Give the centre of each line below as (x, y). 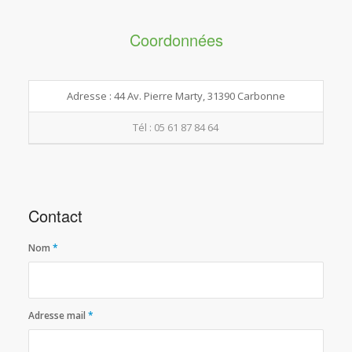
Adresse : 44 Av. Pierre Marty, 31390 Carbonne (176, 96)
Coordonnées (176, 40)
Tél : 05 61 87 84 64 (176, 128)
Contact (55, 216)
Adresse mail (58, 316)
